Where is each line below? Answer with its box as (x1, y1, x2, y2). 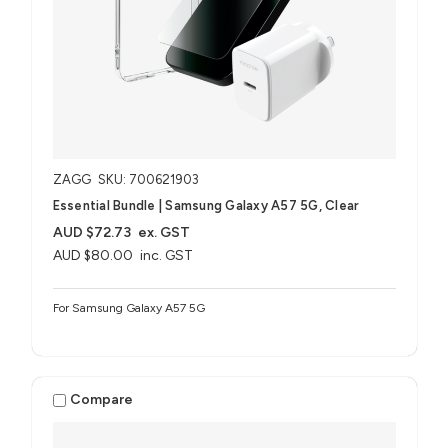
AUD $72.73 (52, 223, 131, 241)
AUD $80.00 (52, 246, 133, 264)
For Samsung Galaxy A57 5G (52, 300, 205, 315)
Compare (70, 391, 134, 409)
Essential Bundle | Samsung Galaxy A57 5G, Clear (52, 197, 360, 213)
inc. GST (140, 246, 194, 264)
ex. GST (138, 223, 191, 241)
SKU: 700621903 (97, 171, 199, 187)
